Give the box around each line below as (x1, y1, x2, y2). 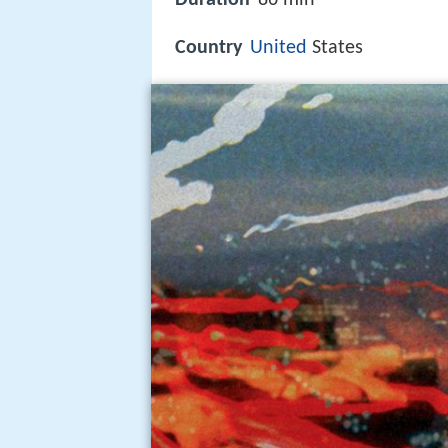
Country (175, 37, 242, 58)
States (307, 37, 363, 58)
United (250, 37, 307, 58)
